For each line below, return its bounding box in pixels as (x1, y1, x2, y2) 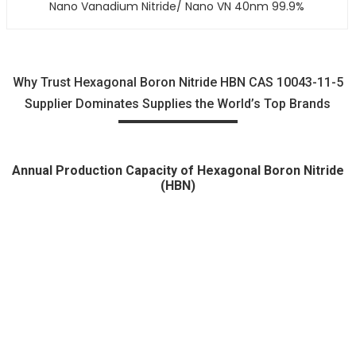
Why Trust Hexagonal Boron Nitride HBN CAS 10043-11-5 (12, 75, 343, 91)
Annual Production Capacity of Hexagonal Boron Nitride (11, 163, 344, 179)
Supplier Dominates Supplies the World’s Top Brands (25, 96, 331, 112)
